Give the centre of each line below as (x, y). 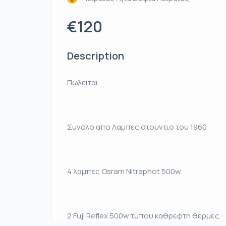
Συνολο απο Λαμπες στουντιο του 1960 (137, 127)
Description (96, 56)
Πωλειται (83, 83)
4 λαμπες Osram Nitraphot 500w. (125, 172)
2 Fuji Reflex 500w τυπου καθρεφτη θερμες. (144, 216)
